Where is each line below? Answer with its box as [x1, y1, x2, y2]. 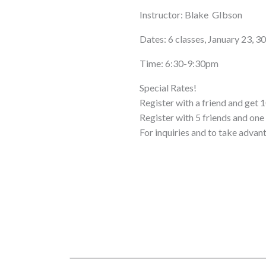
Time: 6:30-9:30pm [140, 58, 219, 69]
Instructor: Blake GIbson [140, 9, 243, 21]
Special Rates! [140, 82, 197, 94]
